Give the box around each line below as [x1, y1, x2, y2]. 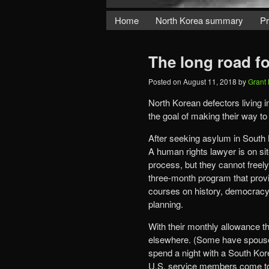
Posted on [148, 76, 183, 86]
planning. [148, 197, 183, 210]
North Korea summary [155, 13, 243, 26]
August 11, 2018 [183, 76, 238, 86]
